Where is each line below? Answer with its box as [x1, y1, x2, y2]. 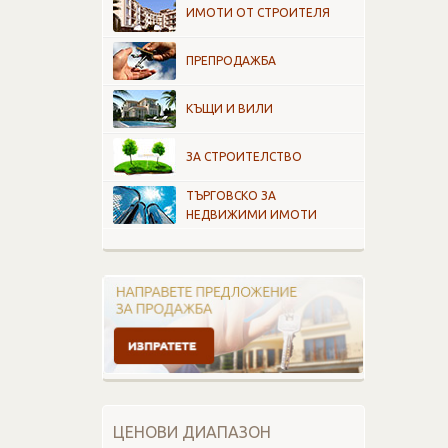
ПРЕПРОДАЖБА [186, 54, 276, 67]
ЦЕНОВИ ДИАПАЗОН [113, 423, 271, 442]
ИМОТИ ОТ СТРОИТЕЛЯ [186, 6, 330, 19]
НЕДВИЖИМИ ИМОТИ [186, 208, 317, 221]
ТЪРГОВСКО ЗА [186, 189, 276, 202]
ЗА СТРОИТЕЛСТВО [186, 150, 302, 163]
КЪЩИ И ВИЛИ [186, 102, 273, 115]
